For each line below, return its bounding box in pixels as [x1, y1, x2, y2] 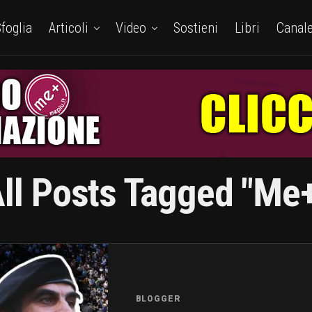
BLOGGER [135, 293, 181, 304]
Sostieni [173, 19, 218, 36]
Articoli [48, 19, 88, 36]
